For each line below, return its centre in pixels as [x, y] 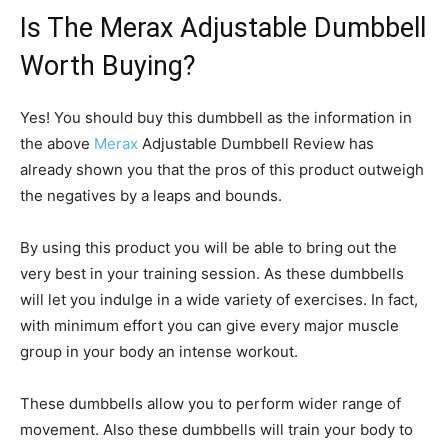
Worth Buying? [108, 66]
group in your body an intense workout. [159, 351]
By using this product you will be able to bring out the [208, 247]
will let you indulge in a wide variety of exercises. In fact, [219, 299]
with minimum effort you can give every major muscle [209, 325]
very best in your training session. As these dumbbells [212, 273]
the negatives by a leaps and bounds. [151, 195]
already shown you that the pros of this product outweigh [222, 169]
